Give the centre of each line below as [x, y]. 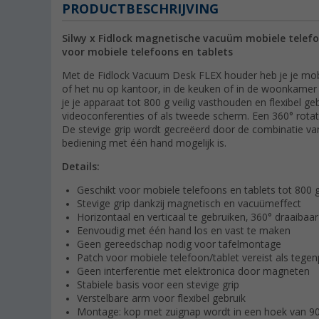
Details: [81, 167]
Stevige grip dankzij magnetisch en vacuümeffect [189, 204]
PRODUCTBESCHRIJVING [140, 9]
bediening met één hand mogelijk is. [144, 143]
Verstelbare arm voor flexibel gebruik [161, 299]
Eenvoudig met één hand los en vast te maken [184, 231]
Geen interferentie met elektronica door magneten [193, 272]
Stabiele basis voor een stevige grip [158, 285]
